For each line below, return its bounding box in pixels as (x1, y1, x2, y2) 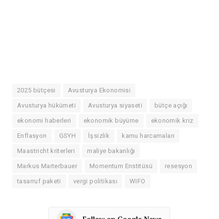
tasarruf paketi (17, 177, 61, 185)
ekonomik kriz (151, 116, 194, 124)
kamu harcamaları (122, 131, 175, 139)
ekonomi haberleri (17, 116, 71, 124)
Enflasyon (17, 131, 47, 139)
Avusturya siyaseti (88, 101, 143, 109)
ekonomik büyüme (83, 116, 139, 124)
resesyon (165, 162, 193, 170)
